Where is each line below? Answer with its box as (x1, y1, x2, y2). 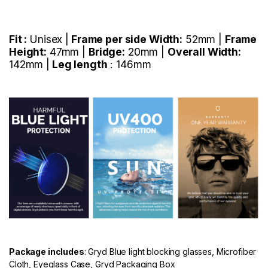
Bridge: (88, 45, 125, 59)
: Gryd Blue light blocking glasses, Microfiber (84, 246, 257, 257)
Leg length (50, 58, 108, 71)
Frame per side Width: (69, 33, 182, 46)
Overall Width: (167, 45, 241, 59)
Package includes (9, 246, 84, 257)
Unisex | (29, 33, 69, 46)
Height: (9, 45, 47, 59)
